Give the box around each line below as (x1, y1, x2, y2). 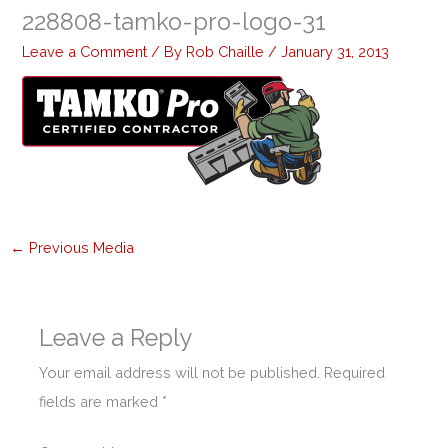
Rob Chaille (186, 42, 269, 60)
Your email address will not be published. (39, 364, 321, 382)
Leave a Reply (39, 324, 194, 353)
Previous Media (24, 239, 134, 257)
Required (324, 364, 386, 382)
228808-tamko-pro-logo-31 (22, 8, 327, 37)
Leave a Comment (22, 42, 148, 60)
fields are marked (39, 393, 163, 411)
